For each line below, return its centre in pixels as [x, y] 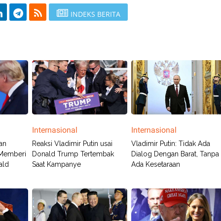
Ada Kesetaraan [156, 164]
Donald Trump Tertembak [73, 154]
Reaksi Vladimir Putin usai [72, 144]
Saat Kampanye [56, 164]
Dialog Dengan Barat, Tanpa [175, 154]
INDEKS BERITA [95, 14]
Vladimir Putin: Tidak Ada [171, 144]
